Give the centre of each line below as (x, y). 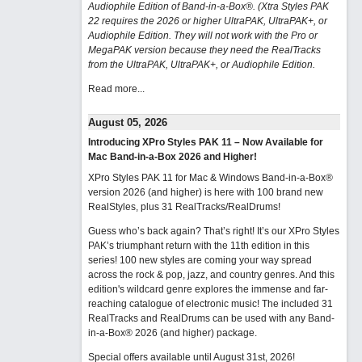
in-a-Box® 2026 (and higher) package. (172, 333)
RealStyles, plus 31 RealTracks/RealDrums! (184, 207)
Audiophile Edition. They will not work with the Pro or (202, 36)
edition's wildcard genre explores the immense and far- (208, 289)
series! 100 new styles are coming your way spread (200, 260)
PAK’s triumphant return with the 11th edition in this (198, 246)
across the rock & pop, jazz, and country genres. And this (211, 275)
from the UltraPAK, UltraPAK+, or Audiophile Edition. (201, 65)
